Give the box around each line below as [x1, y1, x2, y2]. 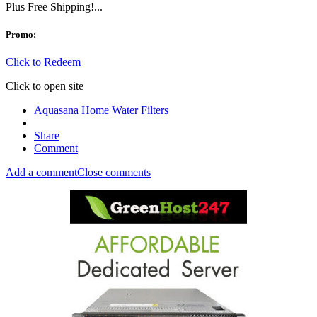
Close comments [77, 166, 151, 179]
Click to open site [6, 80, 83, 93]
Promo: [6, 28, 36, 40]
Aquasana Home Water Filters [34, 104, 168, 117]
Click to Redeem [6, 56, 81, 69]
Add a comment [6, 166, 77, 179]
